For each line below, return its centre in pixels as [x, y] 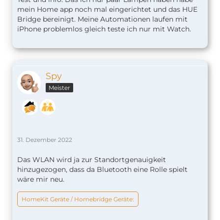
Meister [59, 88]
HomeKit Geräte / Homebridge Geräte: [78, 199]
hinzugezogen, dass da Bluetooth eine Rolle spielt [102, 170]
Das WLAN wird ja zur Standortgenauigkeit [92, 160]
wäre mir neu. [41, 179]
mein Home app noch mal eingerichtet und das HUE [107, 10]
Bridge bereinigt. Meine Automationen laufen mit [102, 19]
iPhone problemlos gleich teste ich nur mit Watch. [104, 29]
